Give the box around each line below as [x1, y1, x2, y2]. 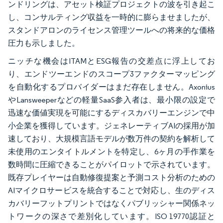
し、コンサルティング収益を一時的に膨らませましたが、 [8, 12, 215, 22]
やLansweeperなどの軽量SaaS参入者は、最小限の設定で [8, 95, 215, 105]
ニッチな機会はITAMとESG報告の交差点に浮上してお [8, 56, 215, 66]
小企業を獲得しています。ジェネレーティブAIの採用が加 [8, 120, 215, 130]
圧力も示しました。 [8, 38, 80, 48]
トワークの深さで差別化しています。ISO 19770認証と [8, 211, 215, 221]
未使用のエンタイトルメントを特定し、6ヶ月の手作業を [8, 146, 215, 156]
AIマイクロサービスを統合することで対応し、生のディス [8, 185, 215, 195]
